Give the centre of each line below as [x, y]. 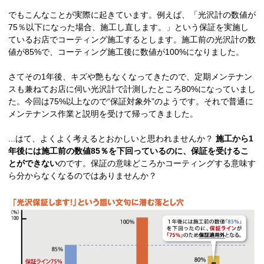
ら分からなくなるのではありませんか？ [82, 175]
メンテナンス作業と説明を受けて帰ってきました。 [103, 113]
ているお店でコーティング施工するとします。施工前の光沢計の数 [132, 39]
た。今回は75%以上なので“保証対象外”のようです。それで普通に [131, 101]
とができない [33, 163]
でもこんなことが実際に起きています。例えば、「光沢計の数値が [132, 14]
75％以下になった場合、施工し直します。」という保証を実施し [128, 27]
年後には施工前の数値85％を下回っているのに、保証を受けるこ [128, 151]
